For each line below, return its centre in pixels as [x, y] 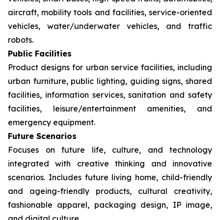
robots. [21, 40]
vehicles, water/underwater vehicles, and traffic [110, 26]
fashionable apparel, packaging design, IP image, [110, 205]
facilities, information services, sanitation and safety [110, 95]
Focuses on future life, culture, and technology [110, 150]
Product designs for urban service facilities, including [110, 67]
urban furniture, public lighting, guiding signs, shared [110, 81]
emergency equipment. [52, 122]
